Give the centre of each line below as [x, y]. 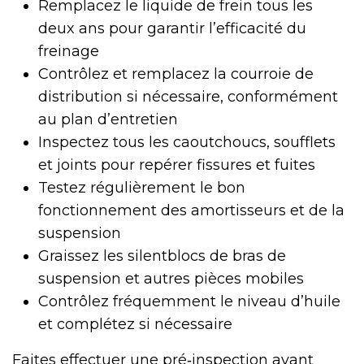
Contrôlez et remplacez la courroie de [176, 74]
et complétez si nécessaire [135, 325]
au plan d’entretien [108, 120]
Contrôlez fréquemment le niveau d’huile [189, 302]
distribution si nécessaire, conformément [188, 97]
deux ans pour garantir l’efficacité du [172, 29]
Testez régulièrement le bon [142, 188]
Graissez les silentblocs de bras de [162, 256]
